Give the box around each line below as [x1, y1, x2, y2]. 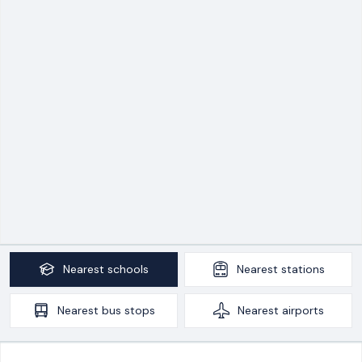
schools [107, 261, 149, 276]
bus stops [101, 302, 155, 318]
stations [280, 261, 325, 276]
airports [281, 302, 324, 318]
